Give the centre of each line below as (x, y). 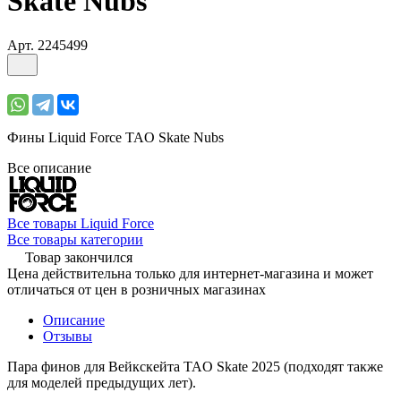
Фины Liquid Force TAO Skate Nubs (115, 137)
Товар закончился (79, 257)
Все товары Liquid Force (81, 223)
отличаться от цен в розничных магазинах (137, 289)
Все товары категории (75, 239)
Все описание (49, 167)
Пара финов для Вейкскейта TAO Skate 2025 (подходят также (195, 366)
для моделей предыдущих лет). (102, 382)
